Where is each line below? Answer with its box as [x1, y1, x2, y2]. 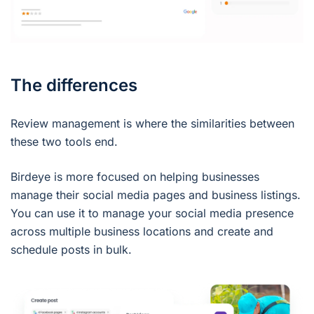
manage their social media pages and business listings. [11, 188, 301, 203]
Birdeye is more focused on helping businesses [11, 170, 259, 184]
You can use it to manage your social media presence [11, 206, 294, 221]
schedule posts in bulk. [11, 243, 132, 257]
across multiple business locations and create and [11, 224, 273, 239]
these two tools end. [11, 135, 118, 149]
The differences [11, 75, 137, 96]
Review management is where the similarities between [11, 116, 294, 131]
